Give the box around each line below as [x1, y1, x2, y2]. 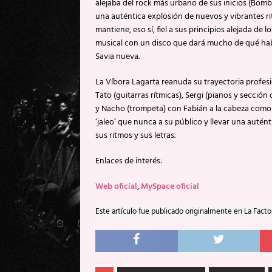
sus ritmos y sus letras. [95, 128, 175, 143]
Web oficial [95, 179, 137, 194]
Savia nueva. [95, 49, 140, 64]
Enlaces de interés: [95, 154, 162, 168]
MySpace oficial [141, 179, 199, 194]
